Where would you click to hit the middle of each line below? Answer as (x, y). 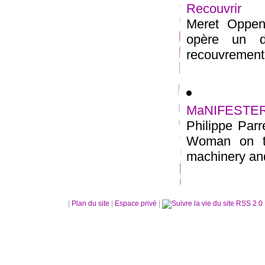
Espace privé (137, 203)
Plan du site (91, 203)
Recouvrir (214, 9)
